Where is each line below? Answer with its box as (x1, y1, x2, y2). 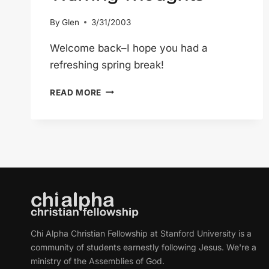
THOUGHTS (101, 98, 151, 108)
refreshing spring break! (50, 58, 164, 71)
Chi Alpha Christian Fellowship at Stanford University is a (31, 228, 252, 239)
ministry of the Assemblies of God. (31, 256, 165, 267)
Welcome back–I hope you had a (50, 41, 208, 54)
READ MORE (50, 87, 102, 97)
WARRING (101, 84, 143, 94)
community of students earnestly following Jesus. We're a (31, 242, 256, 253)
